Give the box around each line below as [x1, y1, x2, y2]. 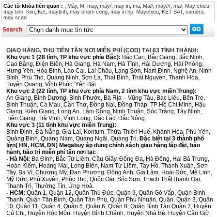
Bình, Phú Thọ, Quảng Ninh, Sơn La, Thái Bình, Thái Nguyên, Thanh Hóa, [6, 74, 200, 81]
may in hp [110, 9, 133, 15]
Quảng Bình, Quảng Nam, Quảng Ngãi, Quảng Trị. [6, 135, 139, 142]
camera [186, 9, 203, 15]
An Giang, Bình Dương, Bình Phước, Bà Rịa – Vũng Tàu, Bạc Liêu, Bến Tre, [6, 94, 205, 101]
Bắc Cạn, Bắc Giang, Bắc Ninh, [121, 54, 204, 61]
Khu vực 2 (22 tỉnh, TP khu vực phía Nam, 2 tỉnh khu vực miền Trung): [6, 88, 197, 94]
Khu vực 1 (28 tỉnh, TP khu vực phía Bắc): [6, 54, 121, 61]
